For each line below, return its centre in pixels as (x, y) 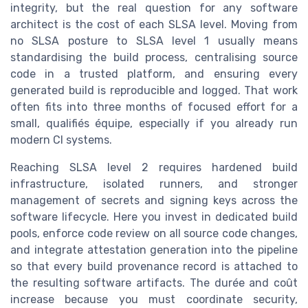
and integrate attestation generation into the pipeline (154, 250)
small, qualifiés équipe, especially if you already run (154, 123)
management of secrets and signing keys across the (154, 200)
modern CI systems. (61, 140)
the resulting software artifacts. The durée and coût (154, 283)
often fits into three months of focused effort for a (154, 107)
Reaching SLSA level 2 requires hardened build (154, 167)
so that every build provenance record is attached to (154, 266)
